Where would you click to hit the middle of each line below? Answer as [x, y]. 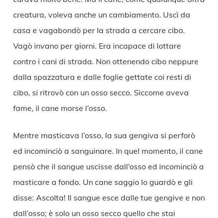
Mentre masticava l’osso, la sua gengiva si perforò [104, 136]
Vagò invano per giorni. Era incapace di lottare [97, 46]
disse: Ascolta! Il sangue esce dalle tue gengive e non [109, 198]
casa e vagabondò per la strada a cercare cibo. [99, 30]
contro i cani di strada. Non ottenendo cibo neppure [106, 62]
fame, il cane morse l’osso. [60, 108]
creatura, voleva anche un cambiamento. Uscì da [101, 15]
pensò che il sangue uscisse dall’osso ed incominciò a [108, 167]
